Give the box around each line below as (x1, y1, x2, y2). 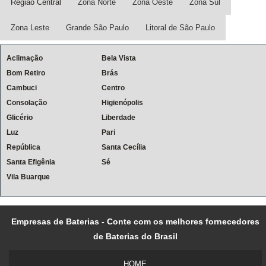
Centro (102, 83, 125, 92)
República (7, 142, 40, 151)
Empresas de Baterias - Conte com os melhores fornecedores (11, 216, 259, 226)
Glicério (7, 113, 33, 122)
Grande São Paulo (66, 23, 129, 32)
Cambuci (7, 83, 37, 92)
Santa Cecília (102, 142, 146, 151)
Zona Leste (11, 23, 49, 32)
